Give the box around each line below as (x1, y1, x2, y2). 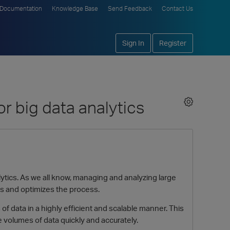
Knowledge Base (52, 5, 98, 12)
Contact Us (162, 5, 193, 12)
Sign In (122, 39, 144, 47)
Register (159, 39, 186, 47)
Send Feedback (108, 5, 152, 12)
